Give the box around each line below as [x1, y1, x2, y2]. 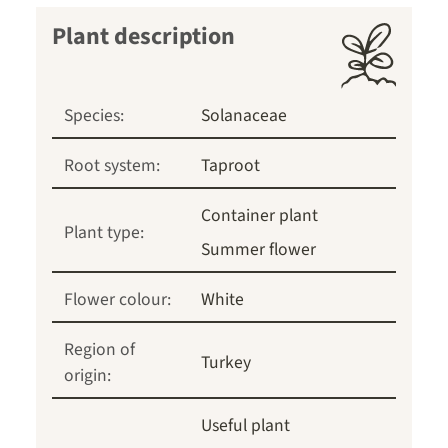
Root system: [64, 153, 160, 179]
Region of [64, 337, 135, 363]
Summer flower [201, 237, 316, 263]
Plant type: [64, 220, 144, 246]
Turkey [201, 350, 251, 376]
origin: [64, 363, 111, 389]
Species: [64, 103, 124, 129]
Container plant [201, 203, 318, 229]
